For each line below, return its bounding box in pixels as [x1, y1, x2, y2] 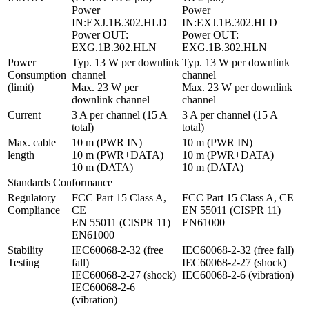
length [8, 149, 34, 161]
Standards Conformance [8, 177, 112, 189]
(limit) [8, 81, 34, 94]
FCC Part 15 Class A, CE [182, 192, 294, 204]
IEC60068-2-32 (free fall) [182, 244, 294, 257]
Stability [8, 244, 43, 257]
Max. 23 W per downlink [182, 81, 292, 94]
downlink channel [72, 94, 150, 106]
